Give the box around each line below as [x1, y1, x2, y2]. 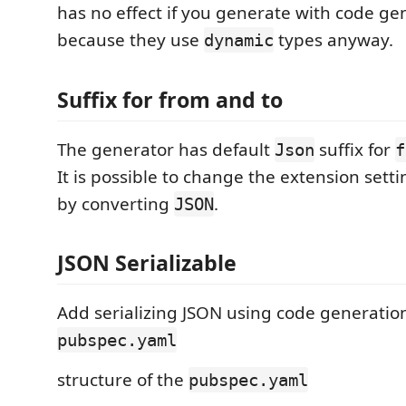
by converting [57, 191, 174, 216]
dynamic [204, 30, 274, 51]
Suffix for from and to [57, 84, 283, 114]
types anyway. [274, 28, 393, 53]
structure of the [57, 368, 188, 392]
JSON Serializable [57, 248, 237, 278]
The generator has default [57, 137, 275, 161]
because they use [57, 28, 204, 53]
